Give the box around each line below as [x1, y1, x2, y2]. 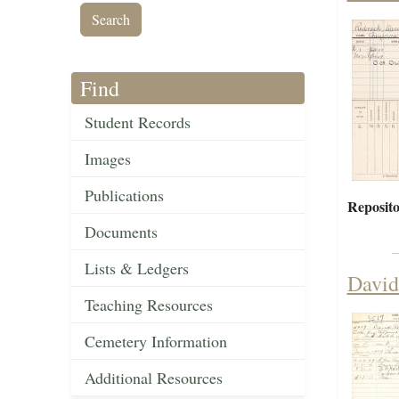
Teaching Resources [85, 294, 213, 316]
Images [85, 148, 131, 170]
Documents [85, 221, 158, 243]
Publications [85, 184, 164, 207]
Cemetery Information [85, 330, 227, 353]
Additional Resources [85, 367, 223, 389]
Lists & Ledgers [85, 257, 189, 280]
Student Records [85, 111, 191, 134]
